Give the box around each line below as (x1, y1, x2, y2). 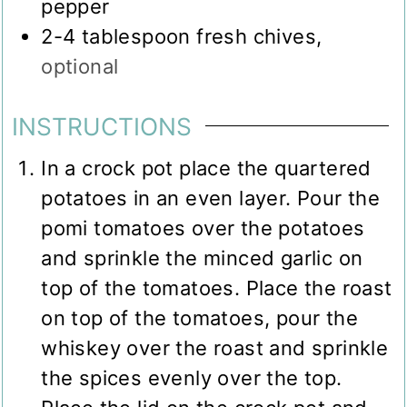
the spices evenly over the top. (41, 365, 342, 390)
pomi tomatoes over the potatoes (41, 215, 365, 240)
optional (41, 55, 119, 79)
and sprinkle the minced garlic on (41, 245, 363, 270)
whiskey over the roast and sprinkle (41, 335, 389, 360)
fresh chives (196, 25, 317, 49)
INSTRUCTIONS (12, 111, 193, 141)
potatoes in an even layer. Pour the (41, 185, 381, 210)
